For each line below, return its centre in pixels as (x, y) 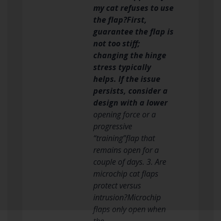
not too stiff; (117, 43)
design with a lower (130, 102)
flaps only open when (129, 209)
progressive (113, 126)
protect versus (117, 185)
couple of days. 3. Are (130, 162)
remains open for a (126, 150)
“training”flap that (124, 138)
